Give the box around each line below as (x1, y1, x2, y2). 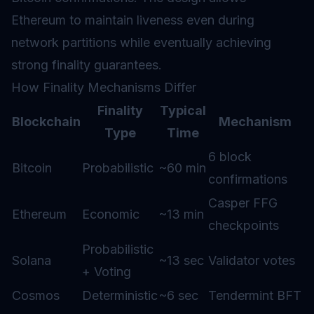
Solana (12, 253, 51, 268)
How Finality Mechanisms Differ (11, 80, 196, 95)
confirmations (208, 172, 287, 186)
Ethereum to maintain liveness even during (11, 13, 254, 27)
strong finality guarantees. (11, 57, 162, 72)
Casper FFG (208, 196, 278, 210)
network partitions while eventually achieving (11, 35, 271, 50)
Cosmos (12, 288, 60, 303)
